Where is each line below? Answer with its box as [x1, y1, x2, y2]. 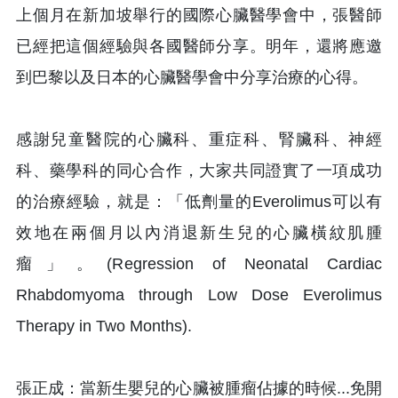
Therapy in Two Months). [16, 316, 192, 335]
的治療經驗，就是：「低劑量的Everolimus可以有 [16, 192, 382, 211]
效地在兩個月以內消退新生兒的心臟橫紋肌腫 [16, 223, 382, 242]
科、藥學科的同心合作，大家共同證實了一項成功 [16, 161, 382, 179]
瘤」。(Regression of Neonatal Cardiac [16, 254, 382, 273]
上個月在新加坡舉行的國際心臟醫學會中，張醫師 [16, 5, 382, 24]
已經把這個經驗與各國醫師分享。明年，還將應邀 [16, 36, 382, 55]
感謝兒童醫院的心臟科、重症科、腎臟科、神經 [16, 130, 382, 148]
